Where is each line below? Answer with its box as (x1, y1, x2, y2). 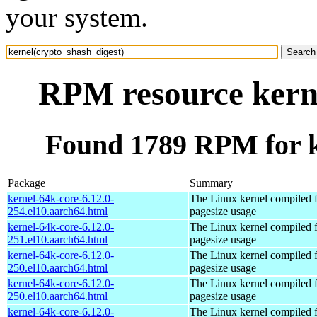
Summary (190, 176, 233, 189)
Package (8, 176, 45, 189)
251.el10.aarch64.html (8, 233, 108, 246)
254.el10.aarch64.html (8, 204, 108, 217)
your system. (6, 2, 148, 33)
